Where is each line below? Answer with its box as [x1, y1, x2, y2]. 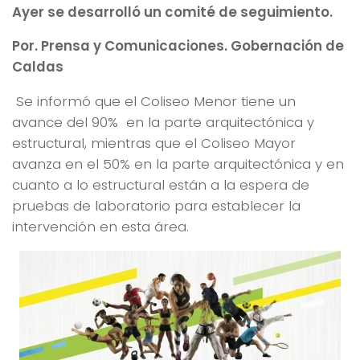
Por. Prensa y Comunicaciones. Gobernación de [12, 36, 344, 56]
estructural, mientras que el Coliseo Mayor [12, 133, 296, 153]
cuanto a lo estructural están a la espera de [12, 175, 309, 195]
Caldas [12, 57, 63, 77]
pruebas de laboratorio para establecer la [12, 196, 301, 216]
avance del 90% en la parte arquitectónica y [12, 112, 314, 133]
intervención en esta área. [12, 217, 189, 237]
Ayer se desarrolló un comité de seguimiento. [12, 2, 333, 22]
